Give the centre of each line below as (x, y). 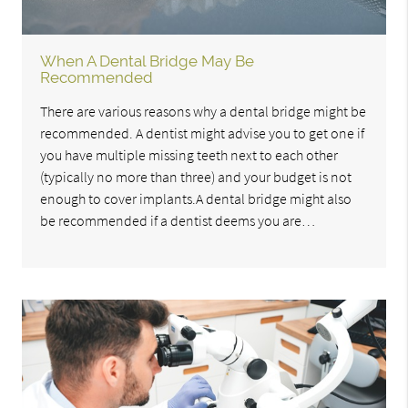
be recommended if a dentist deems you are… (178, 221)
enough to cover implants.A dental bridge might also (196, 199)
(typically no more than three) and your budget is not (196, 177)
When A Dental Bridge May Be (148, 61)
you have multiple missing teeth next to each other (189, 155)
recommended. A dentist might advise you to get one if (203, 133)
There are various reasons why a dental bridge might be (204, 112)
